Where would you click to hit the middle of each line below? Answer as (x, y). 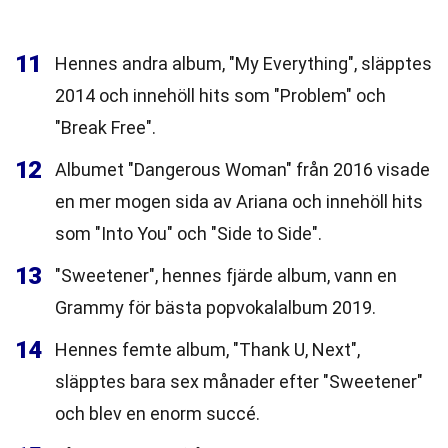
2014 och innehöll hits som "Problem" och (220, 95)
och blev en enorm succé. (157, 413)
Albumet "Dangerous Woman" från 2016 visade (242, 169)
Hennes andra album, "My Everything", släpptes (243, 63)
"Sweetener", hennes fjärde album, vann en (226, 275)
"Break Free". (105, 127)
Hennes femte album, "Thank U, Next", (207, 349)
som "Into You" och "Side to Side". (188, 233)
